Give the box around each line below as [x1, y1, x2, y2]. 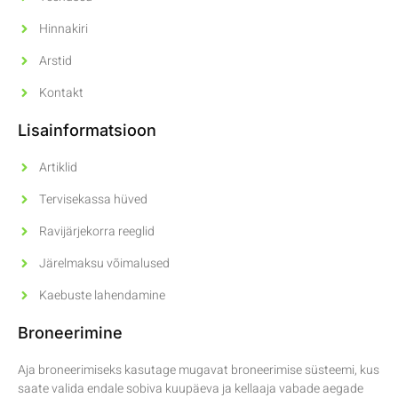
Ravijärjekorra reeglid [38, 222, 155, 241]
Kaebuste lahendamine [38, 286, 165, 305]
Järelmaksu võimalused [38, 254, 170, 273]
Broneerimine [18, 323, 123, 342]
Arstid [38, 52, 72, 70]
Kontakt [38, 84, 84, 102]
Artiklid [38, 158, 77, 177]
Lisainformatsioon [18, 121, 156, 139]
